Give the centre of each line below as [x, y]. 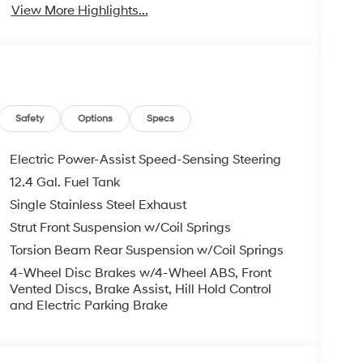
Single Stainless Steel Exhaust [98, 205]
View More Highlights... [79, 10]
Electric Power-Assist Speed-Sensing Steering [145, 160]
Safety [30, 119]
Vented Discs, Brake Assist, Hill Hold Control [140, 290]
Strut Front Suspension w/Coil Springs [120, 228]
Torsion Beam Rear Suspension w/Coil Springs [146, 251]
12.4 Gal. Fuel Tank [64, 183]
